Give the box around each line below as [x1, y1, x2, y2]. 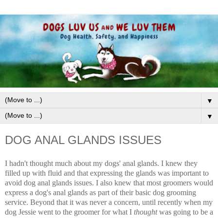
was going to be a [159, 207, 213, 216]
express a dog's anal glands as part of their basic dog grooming [5, 188, 196, 197]
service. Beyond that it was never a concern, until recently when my [5, 198, 213, 206]
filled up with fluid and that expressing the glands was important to [5, 168, 209, 177]
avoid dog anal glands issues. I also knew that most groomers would [5, 178, 213, 187]
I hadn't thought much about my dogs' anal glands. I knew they [5, 159, 198, 167]
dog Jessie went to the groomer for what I [5, 207, 134, 216]
